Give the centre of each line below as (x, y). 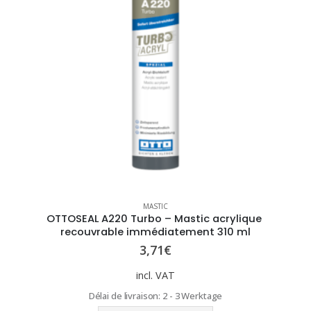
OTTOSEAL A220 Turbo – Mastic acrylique (154, 218)
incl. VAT (155, 276)
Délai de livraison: (126, 296)
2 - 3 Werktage (193, 296)
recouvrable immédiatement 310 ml (155, 232)
